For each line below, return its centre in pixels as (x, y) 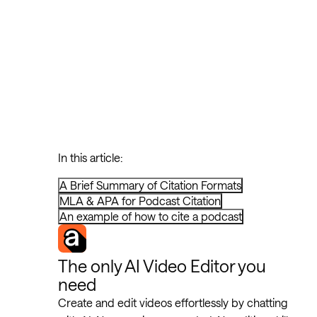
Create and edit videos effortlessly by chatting (173, 302)
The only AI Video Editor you (162, 266)
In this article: (90, 157)
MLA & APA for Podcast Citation (140, 201)
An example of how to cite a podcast (151, 216)
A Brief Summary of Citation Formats (150, 185)
